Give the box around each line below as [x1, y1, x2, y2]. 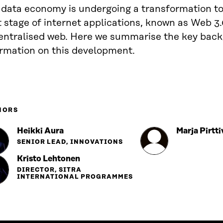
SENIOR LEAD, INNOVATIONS [17, 139, 123, 145]
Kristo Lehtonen [17, 154, 80, 163]
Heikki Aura [17, 126, 64, 135]
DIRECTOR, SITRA [17, 167, 82, 173]
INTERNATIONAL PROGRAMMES [17, 174, 133, 180]
